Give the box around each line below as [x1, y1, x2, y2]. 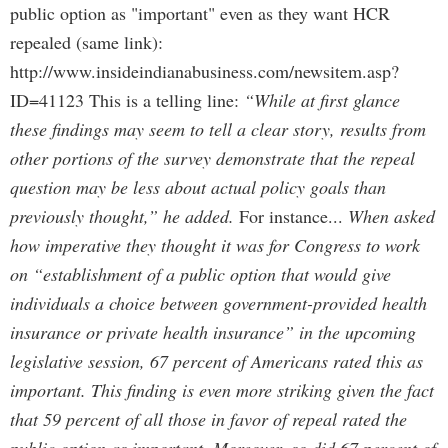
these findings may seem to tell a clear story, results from [10, 117, 426, 141]
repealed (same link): [10, 30, 163, 54]
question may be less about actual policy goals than [10, 175, 386, 199]
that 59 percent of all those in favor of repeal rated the [10, 407, 407, 431]
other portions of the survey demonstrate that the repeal [10, 146, 415, 170]
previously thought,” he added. [10, 204, 234, 228]
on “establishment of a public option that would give [10, 262, 391, 286]
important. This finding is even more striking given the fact [10, 378, 434, 402]
